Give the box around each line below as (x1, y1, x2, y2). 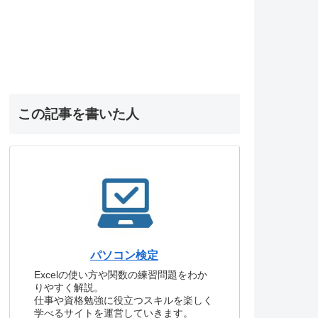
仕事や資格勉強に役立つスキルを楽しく (33, 294, 213, 306)
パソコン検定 (90, 249, 158, 262)
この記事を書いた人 (17, 106, 139, 121)
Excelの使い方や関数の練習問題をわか (33, 268, 207, 280)
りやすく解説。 (33, 281, 104, 293)
